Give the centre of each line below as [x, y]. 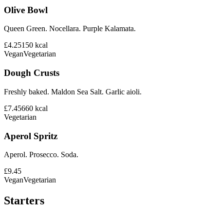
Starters [24, 201]
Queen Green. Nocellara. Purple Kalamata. [70, 29]
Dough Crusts [32, 73]
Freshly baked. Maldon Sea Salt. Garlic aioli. [73, 91]
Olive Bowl [26, 10]
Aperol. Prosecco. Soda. [41, 155]
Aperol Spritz [31, 136]
